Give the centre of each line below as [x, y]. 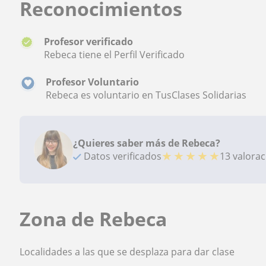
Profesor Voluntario [93, 82]
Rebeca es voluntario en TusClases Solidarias [146, 95]
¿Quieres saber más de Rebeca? [147, 143]
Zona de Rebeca [94, 218]
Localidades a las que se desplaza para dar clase [127, 251]
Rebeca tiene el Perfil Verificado [114, 54]
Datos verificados [122, 156]
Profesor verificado [88, 41]
